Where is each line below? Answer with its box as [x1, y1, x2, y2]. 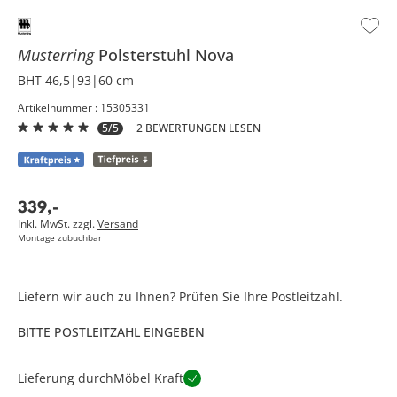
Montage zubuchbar [18, 230, 102, 244]
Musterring [18, 43, 98, 66]
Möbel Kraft [113, 369, 183, 386]
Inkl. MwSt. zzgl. [18, 215, 97, 231]
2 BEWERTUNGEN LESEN [136, 120, 261, 136]
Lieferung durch [18, 369, 113, 386]
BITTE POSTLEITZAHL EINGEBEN [18, 323, 205, 340]
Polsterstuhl [98, 43, 195, 66]
